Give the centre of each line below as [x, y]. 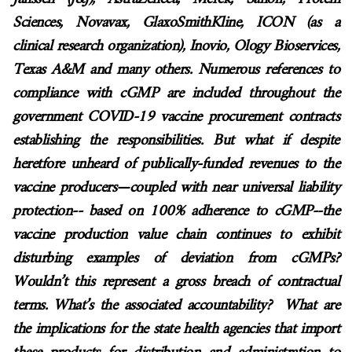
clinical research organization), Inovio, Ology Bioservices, [176, 47]
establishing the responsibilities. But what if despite [176, 141]
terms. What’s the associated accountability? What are [176, 306]
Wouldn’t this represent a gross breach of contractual [176, 282]
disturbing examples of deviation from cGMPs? [176, 259]
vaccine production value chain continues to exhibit [176, 235]
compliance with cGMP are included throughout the [176, 94]
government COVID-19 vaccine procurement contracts [176, 117]
